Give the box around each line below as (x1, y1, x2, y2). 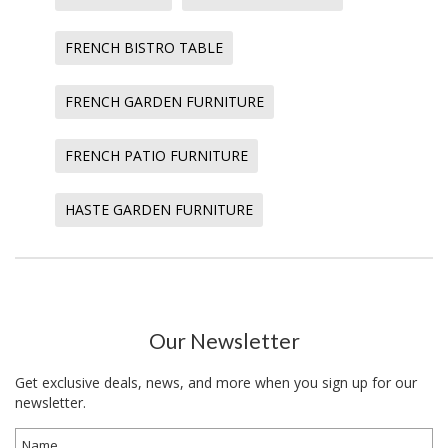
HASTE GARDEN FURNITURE (65, 199, 253, 219)
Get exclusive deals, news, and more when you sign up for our (15, 372, 417, 392)
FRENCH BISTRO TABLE (65, 37, 223, 57)
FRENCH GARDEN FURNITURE (65, 91, 264, 111)
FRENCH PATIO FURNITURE (65, 145, 248, 165)
